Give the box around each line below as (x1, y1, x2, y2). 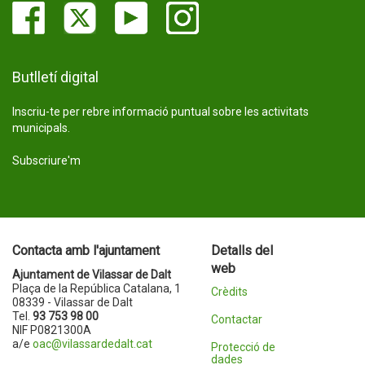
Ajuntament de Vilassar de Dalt (12, 268, 171, 281)
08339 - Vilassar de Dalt (12, 296, 133, 309)
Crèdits (210, 285, 248, 298)
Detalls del (210, 243, 273, 258)
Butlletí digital (12, 68, 99, 86)
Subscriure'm (12, 154, 81, 167)
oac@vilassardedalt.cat (33, 337, 152, 350)
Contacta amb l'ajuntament (12, 243, 160, 258)
